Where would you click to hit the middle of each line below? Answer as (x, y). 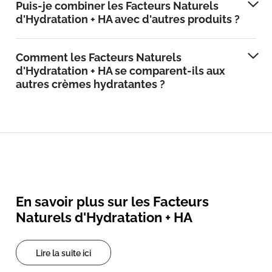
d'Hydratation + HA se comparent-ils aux (121, 70)
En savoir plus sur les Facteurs (112, 201)
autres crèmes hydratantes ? (90, 84)
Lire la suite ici (63, 253)
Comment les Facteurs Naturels (99, 57)
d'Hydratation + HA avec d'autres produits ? (128, 19)
